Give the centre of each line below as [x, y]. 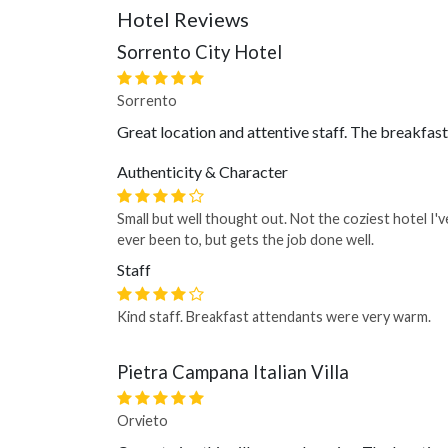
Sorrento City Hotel [199, 52]
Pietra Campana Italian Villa [233, 372]
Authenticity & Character [202, 171]
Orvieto [142, 420]
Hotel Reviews [183, 19]
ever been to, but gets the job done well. [245, 239]
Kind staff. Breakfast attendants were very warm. [274, 316]
